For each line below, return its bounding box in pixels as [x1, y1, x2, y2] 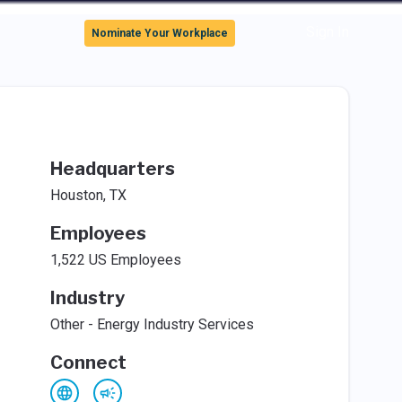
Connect [49, 352, 127, 373]
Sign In [305, 23, 349, 40]
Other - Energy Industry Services [49, 316, 254, 333]
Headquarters [49, 158, 175, 179]
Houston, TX [49, 187, 127, 204]
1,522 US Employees [49, 251, 181, 268]
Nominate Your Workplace [92, 27, 229, 39]
